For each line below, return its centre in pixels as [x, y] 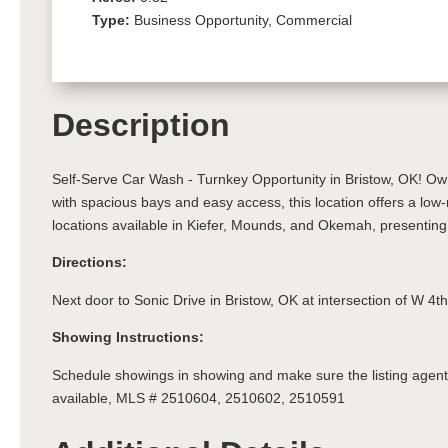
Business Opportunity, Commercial [243, 19]
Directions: [89, 262]
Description [141, 124]
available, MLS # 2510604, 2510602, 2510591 [198, 397]
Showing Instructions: [128, 337]
